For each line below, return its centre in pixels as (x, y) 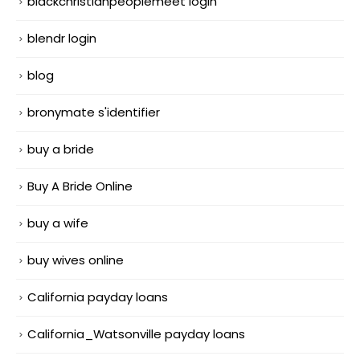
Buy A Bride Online (80, 186)
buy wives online (76, 260)
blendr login (62, 39)
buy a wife (58, 223)
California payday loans (98, 297)
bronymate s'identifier (94, 112)
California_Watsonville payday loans (136, 333)
